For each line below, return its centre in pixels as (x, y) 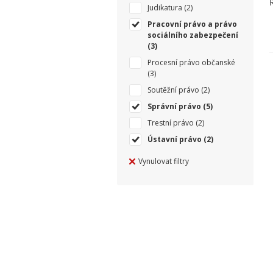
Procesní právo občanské (191, 62)
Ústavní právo (175, 139)
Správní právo (174, 106)
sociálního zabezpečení (193, 35)
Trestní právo (171, 123)
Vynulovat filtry (164, 161)
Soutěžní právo (173, 90)
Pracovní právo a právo (192, 24)
